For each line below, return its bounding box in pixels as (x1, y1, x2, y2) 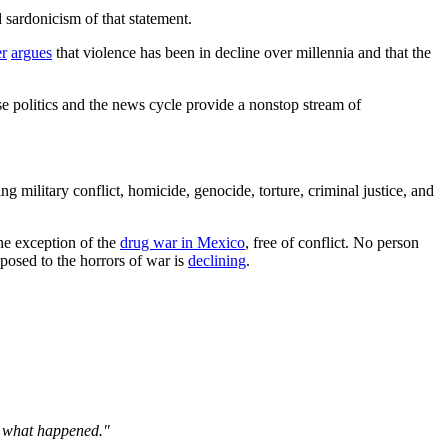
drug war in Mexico (120, 233, 245, 251)
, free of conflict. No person (245, 233, 419, 251)
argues (11, 43, 52, 61)
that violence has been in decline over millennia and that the (52, 43, 431, 61)
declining (188, 251, 246, 269)
